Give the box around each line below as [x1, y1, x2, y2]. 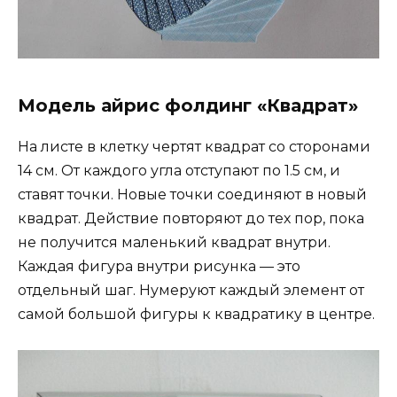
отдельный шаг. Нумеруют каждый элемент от [18, 282, 364, 300]
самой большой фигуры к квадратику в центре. [18, 306, 375, 323]
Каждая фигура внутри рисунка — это [18, 258, 300, 276]
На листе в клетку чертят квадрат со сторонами [18, 138, 370, 156]
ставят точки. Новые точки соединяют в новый [18, 186, 367, 204]
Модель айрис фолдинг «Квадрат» [18, 95, 358, 117]
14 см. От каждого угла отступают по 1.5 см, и [18, 162, 340, 180]
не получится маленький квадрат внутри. [18, 234, 331, 252]
